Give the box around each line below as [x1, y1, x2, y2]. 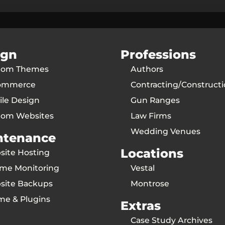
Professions [121, 47, 196, 62]
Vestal [131, 163, 155, 173]
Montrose [131, 178, 169, 188]
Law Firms [131, 110, 171, 121]
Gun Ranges [131, 95, 180, 105]
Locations [121, 146, 183, 161]
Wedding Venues [131, 126, 200, 136]
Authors [131, 64, 163, 74]
